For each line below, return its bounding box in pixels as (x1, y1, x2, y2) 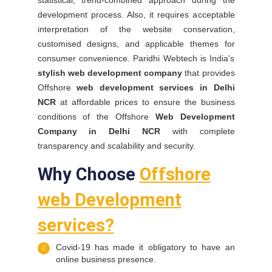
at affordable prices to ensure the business (55, 97, 235, 107)
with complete (172, 126, 235, 136)
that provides (182, 68, 235, 78)
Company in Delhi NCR (37, 126, 172, 136)
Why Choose (37, 164, 140, 185)
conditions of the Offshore (37, 112, 149, 121)
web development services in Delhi (76, 83, 235, 92)
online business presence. (55, 254, 156, 264)
